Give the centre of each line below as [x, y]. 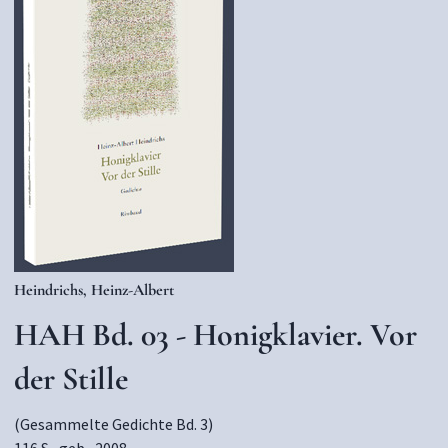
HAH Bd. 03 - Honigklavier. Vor [215, 334]
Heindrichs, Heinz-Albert [94, 290]
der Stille [71, 378]
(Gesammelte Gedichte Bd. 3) [113, 424]
